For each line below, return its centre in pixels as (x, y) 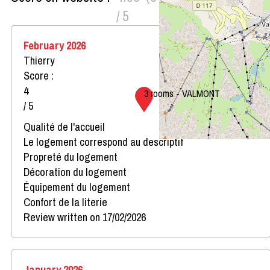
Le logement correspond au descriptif (103, 142)
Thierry (39, 60)
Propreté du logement (71, 157)
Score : (39, 75)
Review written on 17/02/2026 (85, 217)
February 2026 (55, 45)
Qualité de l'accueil (64, 127)
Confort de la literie (65, 202)
